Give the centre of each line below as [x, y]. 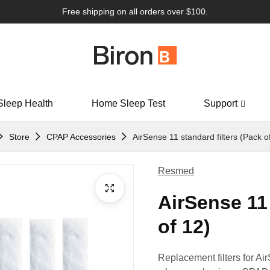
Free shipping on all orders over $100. [135, 11]
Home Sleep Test [128, 103]
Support [221, 103]
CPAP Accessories [81, 137]
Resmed [176, 171]
